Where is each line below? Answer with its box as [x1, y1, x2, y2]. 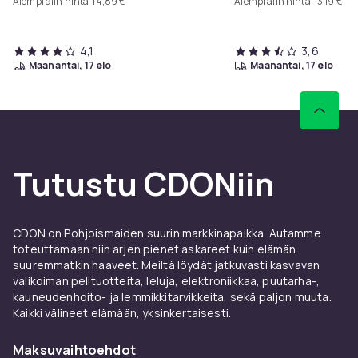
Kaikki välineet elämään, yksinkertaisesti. [13, 304, 232, 320]
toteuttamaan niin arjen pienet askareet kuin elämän [13, 241, 296, 257]
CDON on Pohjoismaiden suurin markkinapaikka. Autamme [13, 225, 321, 241]
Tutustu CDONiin [13, 161, 274, 205]
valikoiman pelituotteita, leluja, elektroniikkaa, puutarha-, [13, 272, 320, 288]
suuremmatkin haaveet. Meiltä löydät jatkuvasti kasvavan [13, 257, 320, 272]
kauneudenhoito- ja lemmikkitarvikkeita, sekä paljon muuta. [13, 288, 332, 304]
